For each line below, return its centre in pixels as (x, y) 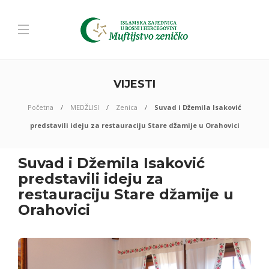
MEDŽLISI (85, 107)
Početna (41, 107)
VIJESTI (134, 84)
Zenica (127, 107)
